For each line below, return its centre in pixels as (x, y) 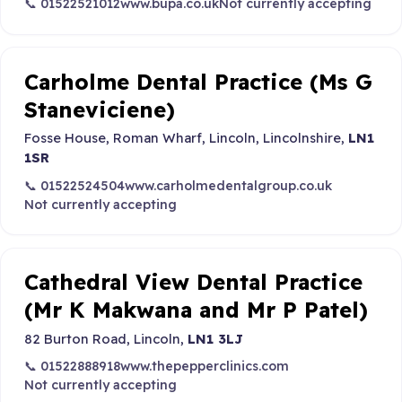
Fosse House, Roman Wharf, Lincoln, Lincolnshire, (186, 138)
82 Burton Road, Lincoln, (105, 338)
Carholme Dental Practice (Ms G (198, 81)
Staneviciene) (99, 109)
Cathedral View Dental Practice (193, 282)
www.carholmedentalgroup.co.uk (228, 185)
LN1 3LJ (215, 338)
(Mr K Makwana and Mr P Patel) (196, 310)
